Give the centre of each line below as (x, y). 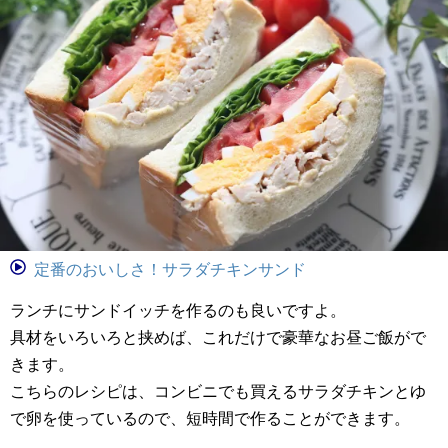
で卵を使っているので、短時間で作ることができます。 (210, 419)
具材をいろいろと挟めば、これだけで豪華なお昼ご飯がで (218, 338)
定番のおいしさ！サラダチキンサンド (170, 270)
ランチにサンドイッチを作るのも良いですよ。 (178, 311)
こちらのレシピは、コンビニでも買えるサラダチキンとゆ (218, 392)
